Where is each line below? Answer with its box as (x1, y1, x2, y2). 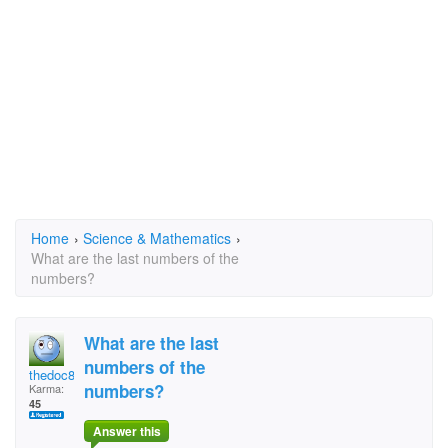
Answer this (92, 422, 161, 441)
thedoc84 (29, 365, 82, 384)
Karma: (29, 380, 64, 396)
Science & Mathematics (83, 228, 231, 248)
